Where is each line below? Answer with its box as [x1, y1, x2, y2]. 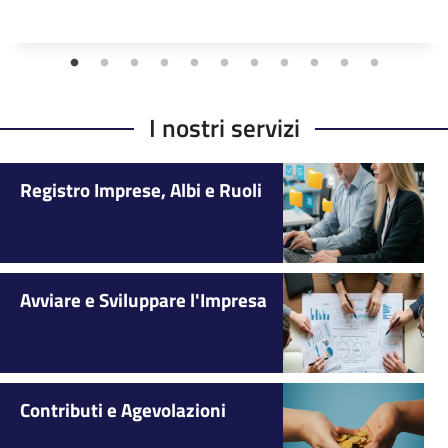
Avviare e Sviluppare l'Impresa [20, 284, 267, 314]
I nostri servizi [148, 107, 300, 147]
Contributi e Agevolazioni [20, 394, 226, 424]
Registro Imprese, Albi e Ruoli [20, 174, 262, 204]
